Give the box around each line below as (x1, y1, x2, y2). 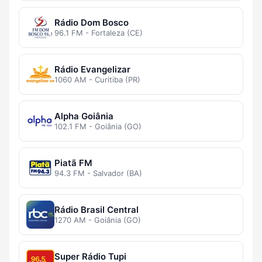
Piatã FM (54, 157, 92, 169)
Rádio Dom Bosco (54, 17, 129, 29)
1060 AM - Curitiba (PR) (54, 75, 140, 85)
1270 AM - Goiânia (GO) (54, 215, 141, 225)
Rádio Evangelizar (54, 64, 130, 75)
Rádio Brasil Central (54, 204, 139, 216)
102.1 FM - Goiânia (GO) (54, 122, 142, 132)
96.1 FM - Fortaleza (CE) (54, 28, 143, 38)
